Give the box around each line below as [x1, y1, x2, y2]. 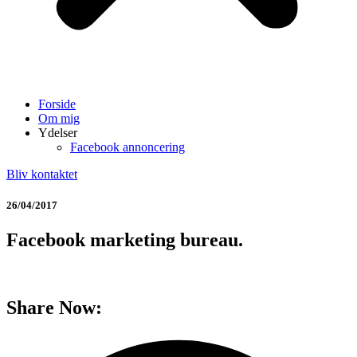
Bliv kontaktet [6, 167, 77, 181]
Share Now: [6, 297, 102, 319]
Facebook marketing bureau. [6, 229, 243, 251]
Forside [38, 97, 76, 111]
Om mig [38, 112, 80, 125]
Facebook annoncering [70, 140, 185, 154]
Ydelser [38, 126, 77, 139]
